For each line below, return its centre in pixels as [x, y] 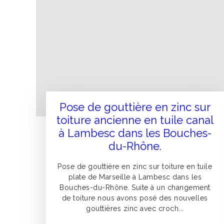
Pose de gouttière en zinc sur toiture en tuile [135, 167]
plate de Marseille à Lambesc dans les [135, 177]
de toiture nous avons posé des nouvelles [135, 198]
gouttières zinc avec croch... [135, 209]
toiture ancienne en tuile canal [135, 120]
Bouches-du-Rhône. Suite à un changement [135, 188]
